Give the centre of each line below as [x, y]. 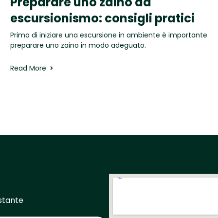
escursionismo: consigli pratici [102, 18]
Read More [28, 68]
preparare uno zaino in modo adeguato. [78, 45]
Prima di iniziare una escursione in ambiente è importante [109, 35]
